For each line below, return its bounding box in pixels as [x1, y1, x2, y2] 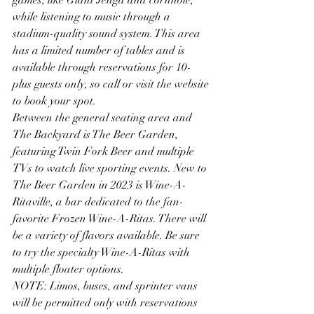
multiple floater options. [13, 261, 127, 276]
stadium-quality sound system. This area [13, 26, 203, 41]
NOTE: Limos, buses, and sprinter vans [13, 278, 200, 293]
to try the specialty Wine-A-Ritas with [13, 245, 193, 259]
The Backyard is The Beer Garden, [13, 127, 181, 142]
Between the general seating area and [13, 110, 195, 125]
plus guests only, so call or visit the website [13, 76, 212, 91]
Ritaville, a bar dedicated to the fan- [13, 194, 184, 209]
